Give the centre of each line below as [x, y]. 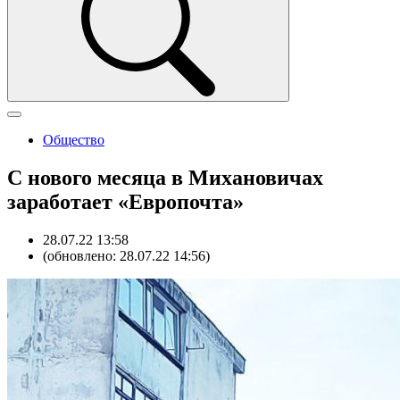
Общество [74, 140]
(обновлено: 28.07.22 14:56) [126, 255]
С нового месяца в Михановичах [165, 177]
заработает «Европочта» [125, 201]
